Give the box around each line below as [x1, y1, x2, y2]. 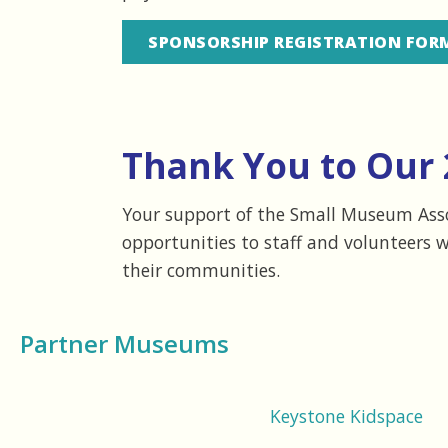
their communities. [122, 257, 280, 282]
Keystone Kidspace [269, 403, 423, 428]
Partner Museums [20, 326, 229, 360]
